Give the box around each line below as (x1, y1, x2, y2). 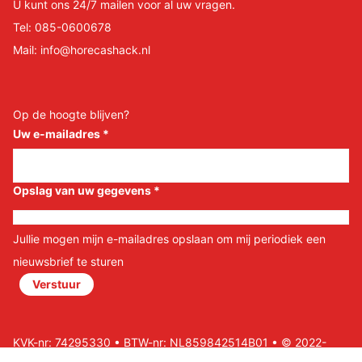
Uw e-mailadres (13, 126, 103, 141)
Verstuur (32, 276, 81, 291)
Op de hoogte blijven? (13, 107, 129, 121)
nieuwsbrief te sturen (13, 254, 124, 268)
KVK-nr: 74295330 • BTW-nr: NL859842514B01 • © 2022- (13, 335, 326, 349)
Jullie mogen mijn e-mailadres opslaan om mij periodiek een (13, 231, 326, 246)
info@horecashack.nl (40, 42, 150, 57)
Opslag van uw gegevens (13, 183, 154, 197)
